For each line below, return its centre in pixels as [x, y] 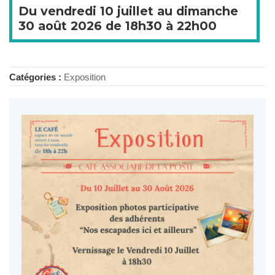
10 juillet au [136, 11]
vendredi [68, 11]
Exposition [85, 77]
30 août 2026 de [72, 25]
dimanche [207, 11]
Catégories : [37, 77]
